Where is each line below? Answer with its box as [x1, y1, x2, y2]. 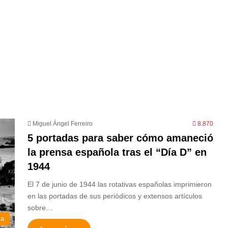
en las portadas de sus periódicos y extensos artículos [27, 192, 202, 200]
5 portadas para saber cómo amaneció [27, 132, 213, 144]
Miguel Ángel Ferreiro [33, 120, 93, 127]
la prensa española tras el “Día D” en [27, 147, 207, 158]
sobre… [27, 204, 53, 212]
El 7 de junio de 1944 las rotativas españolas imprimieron [27, 180, 212, 188]
